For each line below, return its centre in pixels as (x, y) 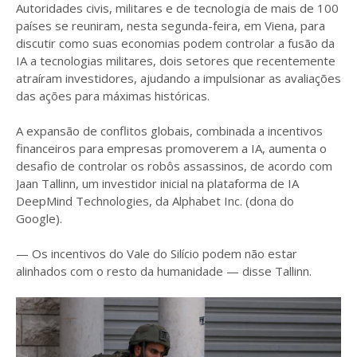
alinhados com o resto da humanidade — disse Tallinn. (164, 271)
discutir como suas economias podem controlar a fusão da (175, 43)
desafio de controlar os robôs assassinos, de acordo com (174, 166)
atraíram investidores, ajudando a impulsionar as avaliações (178, 78)
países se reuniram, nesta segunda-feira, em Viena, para (171, 26)
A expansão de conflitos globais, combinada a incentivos (169, 131)
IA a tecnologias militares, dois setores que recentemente (176, 61)
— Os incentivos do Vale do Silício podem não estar (157, 254)
